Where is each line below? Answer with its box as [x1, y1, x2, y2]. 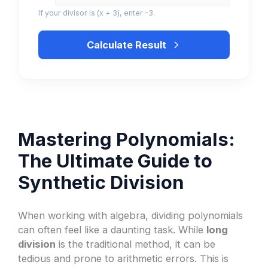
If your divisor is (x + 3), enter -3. [38, 8, 156, 18]
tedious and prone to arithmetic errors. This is [18, 252, 229, 264]
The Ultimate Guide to [18, 150, 213, 172]
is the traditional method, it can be [56, 237, 216, 250]
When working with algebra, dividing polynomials [18, 209, 243, 221]
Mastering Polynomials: [18, 128, 236, 151]
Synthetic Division [18, 171, 185, 194]
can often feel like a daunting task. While [18, 223, 207, 236]
